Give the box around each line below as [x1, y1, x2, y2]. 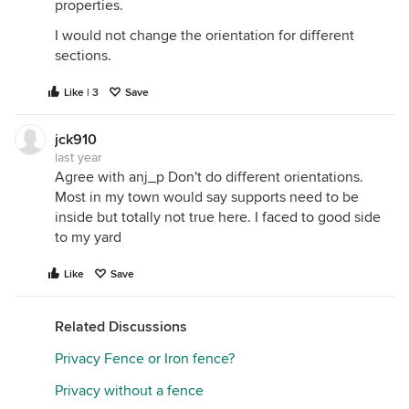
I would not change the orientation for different [55, 26, 354, 45]
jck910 [55, 130, 97, 149]
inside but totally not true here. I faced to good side [55, 207, 381, 226]
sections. [55, 46, 111, 65]
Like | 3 [64, 85, 99, 100]
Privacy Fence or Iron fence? [55, 349, 235, 368]
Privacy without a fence [55, 381, 204, 400]
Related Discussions [55, 317, 187, 336]
